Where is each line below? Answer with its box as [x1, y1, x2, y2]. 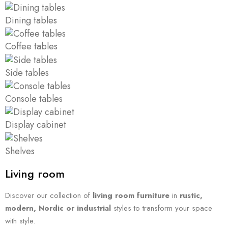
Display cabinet [5, 118, 66, 132]
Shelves [5, 144, 35, 158]
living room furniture [93, 189, 169, 201]
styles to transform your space [111, 202, 212, 214]
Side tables [5, 66, 49, 79]
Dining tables [5, 14, 57, 27]
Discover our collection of [5, 189, 93, 201]
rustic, [180, 189, 203, 201]
